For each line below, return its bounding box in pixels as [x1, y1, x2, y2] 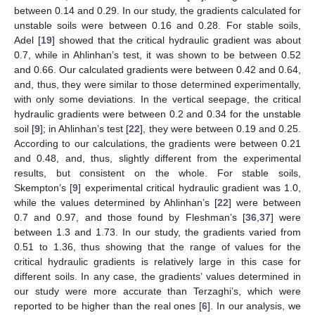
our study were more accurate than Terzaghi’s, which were [14, 285, 301, 297]
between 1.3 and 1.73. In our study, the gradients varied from [14, 226, 301, 238]
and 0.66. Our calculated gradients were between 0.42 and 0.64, [14, 63, 301, 75]
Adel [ [14, 34, 41, 46]
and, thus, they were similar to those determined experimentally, [14, 78, 301, 90]
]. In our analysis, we [207, 300, 301, 311]
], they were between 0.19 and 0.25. [140, 122, 302, 134]
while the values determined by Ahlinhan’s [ [14, 196, 218, 208]
